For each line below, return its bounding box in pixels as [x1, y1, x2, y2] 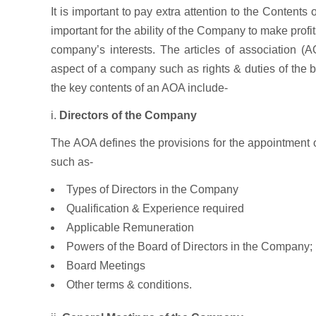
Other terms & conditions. [66, 279, 192, 291]
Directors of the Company [59, 109, 197, 121]
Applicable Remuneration [66, 221, 194, 233]
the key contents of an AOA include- [51, 82, 228, 94]
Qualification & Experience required [66, 202, 244, 214]
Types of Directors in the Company [66, 183, 238, 195]
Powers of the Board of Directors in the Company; [66, 241, 312, 253]
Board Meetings [66, 260, 145, 272]
